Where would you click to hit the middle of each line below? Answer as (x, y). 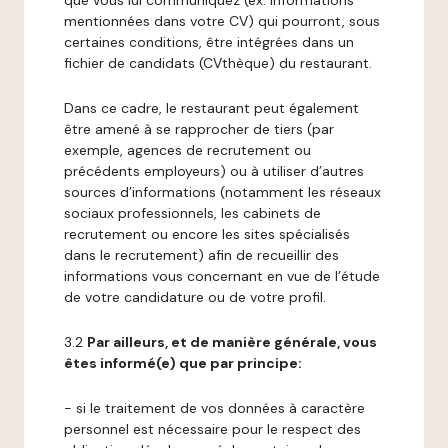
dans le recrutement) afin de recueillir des (201, 255)
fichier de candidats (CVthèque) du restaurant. (218, 63)
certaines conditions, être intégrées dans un (209, 42)
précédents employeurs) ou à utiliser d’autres (214, 171)
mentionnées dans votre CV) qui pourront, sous (222, 21)
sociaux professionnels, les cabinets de (192, 213)
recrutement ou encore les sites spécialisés (207, 234)
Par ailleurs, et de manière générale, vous (232, 342)
